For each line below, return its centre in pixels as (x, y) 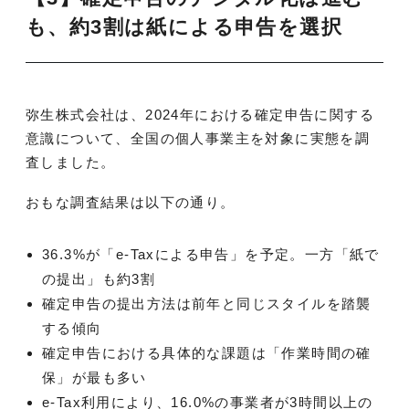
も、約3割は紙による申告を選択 (184, 28)
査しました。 (71, 163)
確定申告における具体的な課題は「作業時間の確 (207, 353)
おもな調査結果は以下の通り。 (131, 203)
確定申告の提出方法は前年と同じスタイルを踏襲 (207, 304)
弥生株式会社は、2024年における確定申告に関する (200, 115)
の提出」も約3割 (99, 279)
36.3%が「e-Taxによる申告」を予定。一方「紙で (211, 255)
